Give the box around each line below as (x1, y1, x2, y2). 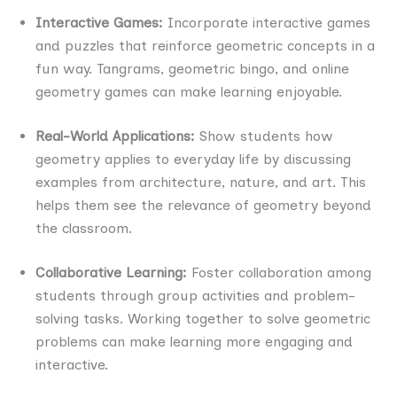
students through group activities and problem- (35, 286, 355, 304)
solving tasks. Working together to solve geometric (35, 309, 370, 327)
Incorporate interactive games (163, 13, 370, 31)
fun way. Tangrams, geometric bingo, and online (35, 59, 349, 77)
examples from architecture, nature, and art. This (35, 173, 366, 191)
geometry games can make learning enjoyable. (35, 82, 342, 100)
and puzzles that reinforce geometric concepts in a (35, 36, 375, 54)
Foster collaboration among (187, 263, 371, 281)
